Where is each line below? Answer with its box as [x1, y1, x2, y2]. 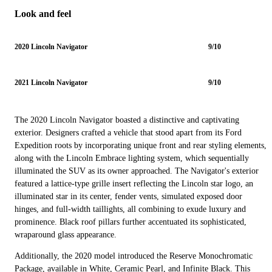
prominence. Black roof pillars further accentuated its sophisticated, [15, 217, 246, 226]
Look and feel [15, 8, 71, 19]
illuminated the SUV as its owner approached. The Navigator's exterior [15, 166, 259, 175]
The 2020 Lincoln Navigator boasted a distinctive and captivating [15, 115, 239, 124]
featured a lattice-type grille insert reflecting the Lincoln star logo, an [15, 178, 253, 188]
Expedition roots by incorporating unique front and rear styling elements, [15, 140, 267, 150]
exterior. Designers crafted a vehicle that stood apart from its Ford [15, 127, 242, 137]
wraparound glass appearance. [15, 229, 117, 239]
